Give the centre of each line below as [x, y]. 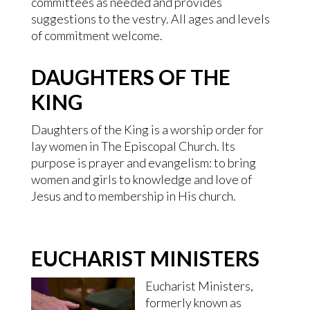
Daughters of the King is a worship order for [147, 129]
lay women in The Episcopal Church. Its [133, 146]
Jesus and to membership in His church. [133, 196]
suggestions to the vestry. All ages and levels [150, 19]
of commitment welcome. [97, 35]
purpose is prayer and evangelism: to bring [143, 163]
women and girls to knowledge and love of [141, 179]
